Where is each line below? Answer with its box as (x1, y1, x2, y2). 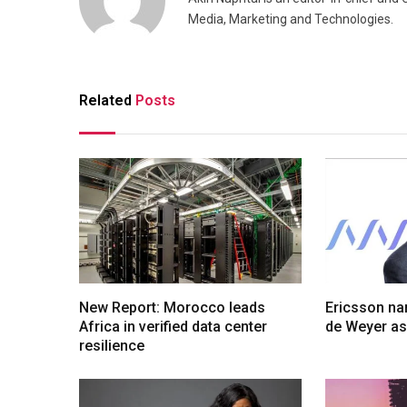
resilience (79, 336, 144, 354)
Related (79, 92, 135, 110)
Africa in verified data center (79, 317, 267, 335)
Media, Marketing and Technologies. (188, 12, 393, 27)
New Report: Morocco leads (79, 298, 265, 316)
